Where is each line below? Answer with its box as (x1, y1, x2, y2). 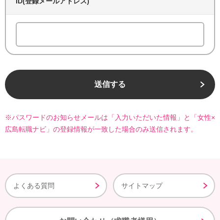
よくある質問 (13, 182, 55, 190)
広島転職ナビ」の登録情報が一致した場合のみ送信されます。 (5, 125, 197, 133)
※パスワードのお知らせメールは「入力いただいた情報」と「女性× (5, 113, 215, 121)
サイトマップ (121, 182, 163, 190)
